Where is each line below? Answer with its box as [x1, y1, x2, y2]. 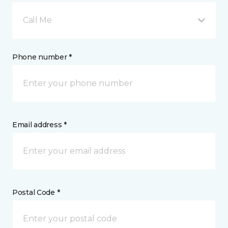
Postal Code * [12, 188, 60, 197]
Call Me [23, 15, 52, 25]
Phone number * [12, 52, 72, 62]
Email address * [12, 120, 67, 130]
